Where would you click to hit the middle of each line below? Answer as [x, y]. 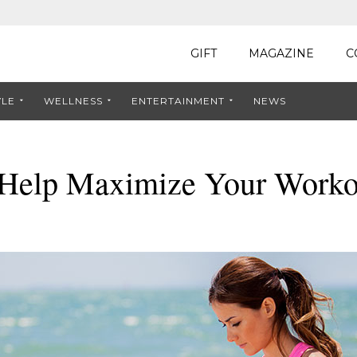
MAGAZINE [281, 53]
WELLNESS [73, 101]
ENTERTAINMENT [178, 101]
